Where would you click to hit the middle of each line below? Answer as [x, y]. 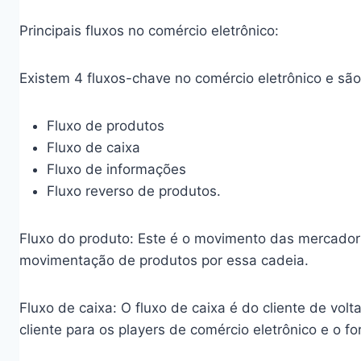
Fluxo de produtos [106, 126]
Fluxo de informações [116, 169]
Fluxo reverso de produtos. [134, 191]
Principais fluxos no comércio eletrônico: [149, 31]
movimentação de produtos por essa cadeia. [164, 260]
